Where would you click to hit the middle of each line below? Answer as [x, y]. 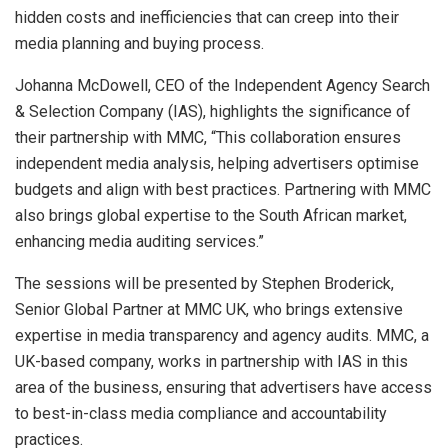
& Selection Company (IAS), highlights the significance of [213, 112]
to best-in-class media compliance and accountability [201, 414]
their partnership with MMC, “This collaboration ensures [208, 138]
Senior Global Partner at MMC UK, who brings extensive [209, 310]
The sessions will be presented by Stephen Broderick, [204, 284]
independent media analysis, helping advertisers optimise [217, 164]
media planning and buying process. [139, 44]
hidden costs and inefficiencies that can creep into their [207, 18]
